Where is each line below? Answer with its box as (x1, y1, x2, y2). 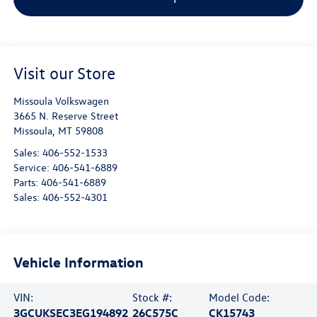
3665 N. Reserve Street (13, 109, 118, 123)
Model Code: (209, 289, 270, 304)
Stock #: (132, 289, 172, 304)
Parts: (13, 175, 41, 190)
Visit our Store (13, 62, 115, 84)
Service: (13, 161, 52, 175)
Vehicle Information (13, 252, 144, 270)
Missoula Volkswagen (13, 94, 109, 108)
